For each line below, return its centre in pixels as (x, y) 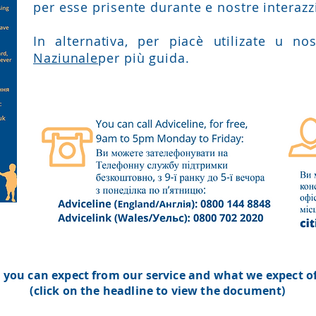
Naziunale (66, 58)
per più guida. (146, 58)
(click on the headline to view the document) (158, 291)
